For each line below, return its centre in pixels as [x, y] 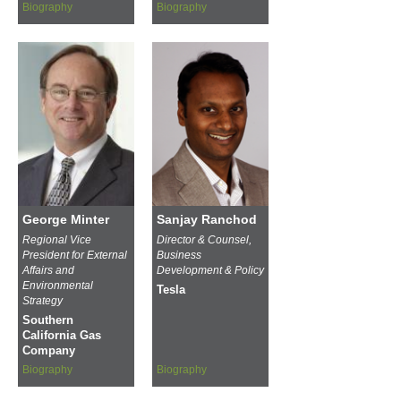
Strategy [43, 300]
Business [179, 255]
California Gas [62, 335]
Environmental [58, 285]
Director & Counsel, [204, 239]
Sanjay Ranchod [207, 219]
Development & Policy [210, 270]
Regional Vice [57, 239]
